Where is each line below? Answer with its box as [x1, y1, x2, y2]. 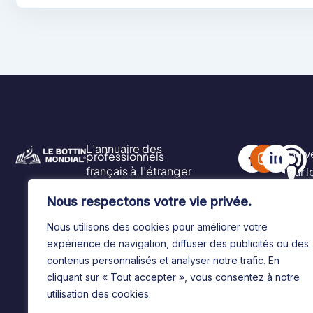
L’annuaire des [86, 141, 163, 156]
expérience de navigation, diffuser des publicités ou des [47, 238, 309, 249]
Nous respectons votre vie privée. [47, 194, 252, 209]
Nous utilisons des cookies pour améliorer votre [47, 221, 268, 233]
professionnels [86, 149, 165, 164]
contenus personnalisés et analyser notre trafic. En [47, 254, 279, 266]
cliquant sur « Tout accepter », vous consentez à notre [47, 271, 300, 283]
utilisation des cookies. [47, 288, 151, 300]
